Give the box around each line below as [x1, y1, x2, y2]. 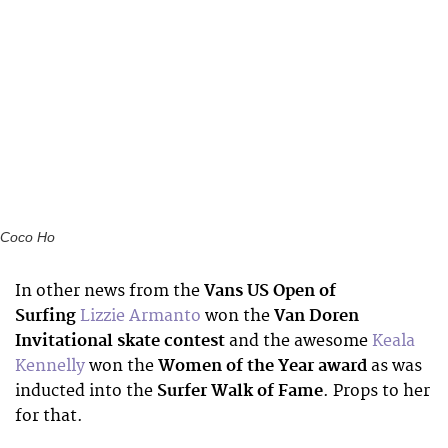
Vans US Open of [204, 280, 336, 301]
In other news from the [15, 280, 204, 301]
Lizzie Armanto [80, 305, 201, 326]
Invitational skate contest [15, 330, 225, 351]
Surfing [15, 305, 76, 326]
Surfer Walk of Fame [157, 380, 323, 401]
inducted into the [15, 380, 157, 401]
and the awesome [225, 330, 372, 351]
